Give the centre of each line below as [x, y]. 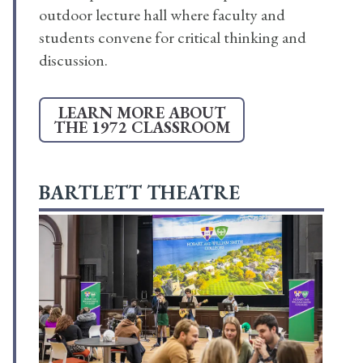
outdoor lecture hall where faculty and [162, 15]
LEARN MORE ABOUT [142, 113]
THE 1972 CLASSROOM [142, 128]
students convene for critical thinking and [173, 38]
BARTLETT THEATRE [139, 193]
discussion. [73, 60]
